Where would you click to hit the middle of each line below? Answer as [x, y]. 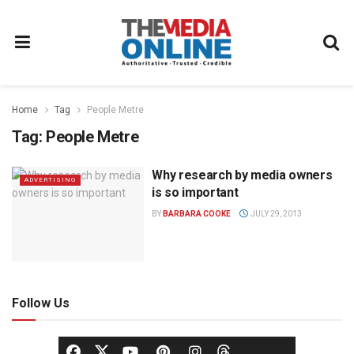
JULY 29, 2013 [275, 214]
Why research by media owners [242, 175]
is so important [195, 192]
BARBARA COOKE [197, 214]
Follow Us [41, 303]
